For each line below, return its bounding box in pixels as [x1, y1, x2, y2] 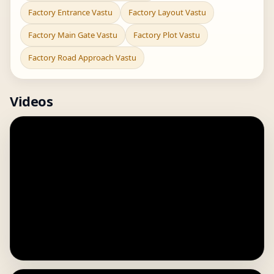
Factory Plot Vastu [133, 29, 200, 40]
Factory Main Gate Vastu [28, 29, 117, 40]
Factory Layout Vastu [128, 7, 206, 18]
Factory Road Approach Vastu [28, 52, 136, 63]
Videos [10, 92, 53, 110]
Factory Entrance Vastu [28, 7, 113, 18]
